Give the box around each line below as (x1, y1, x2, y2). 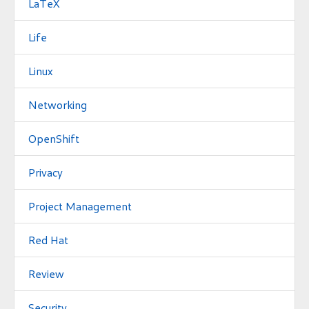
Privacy (28, 165, 63, 179)
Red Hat (28, 232, 68, 246)
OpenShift (28, 131, 79, 145)
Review (28, 266, 64, 280)
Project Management (28, 199, 132, 212)
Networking (28, 97, 87, 111)
